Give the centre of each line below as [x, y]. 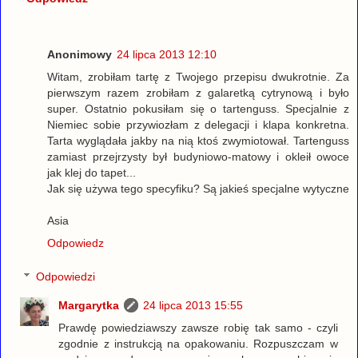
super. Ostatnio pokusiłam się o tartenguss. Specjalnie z [198, 109]
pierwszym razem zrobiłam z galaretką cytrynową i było [198, 93]
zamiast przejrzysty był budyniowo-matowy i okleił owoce [198, 157]
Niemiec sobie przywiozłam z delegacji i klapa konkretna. [198, 125]
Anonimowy [80, 55]
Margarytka [89, 305]
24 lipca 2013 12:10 [167, 55]
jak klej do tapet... [91, 173]
